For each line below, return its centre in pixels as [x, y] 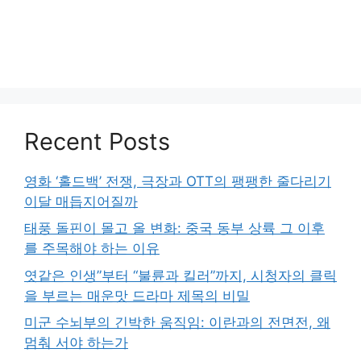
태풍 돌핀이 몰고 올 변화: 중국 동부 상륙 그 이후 [174, 228]
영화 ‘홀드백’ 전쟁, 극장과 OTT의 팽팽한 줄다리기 [178, 181]
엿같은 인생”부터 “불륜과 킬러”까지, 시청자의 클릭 [180, 275]
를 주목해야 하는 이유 [92, 248]
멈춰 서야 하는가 [76, 342]
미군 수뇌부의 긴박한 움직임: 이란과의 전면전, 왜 [177, 322]
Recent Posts [97, 141]
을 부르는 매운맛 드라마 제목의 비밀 [137, 295]
